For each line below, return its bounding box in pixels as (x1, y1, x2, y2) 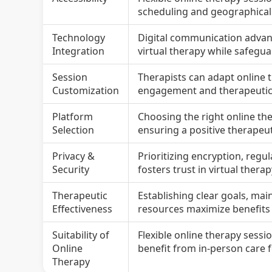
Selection (52, 123, 95, 137)
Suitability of (52, 228, 110, 242)
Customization (52, 83, 120, 97)
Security (52, 162, 90, 176)
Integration (52, 44, 105, 58)
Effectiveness (52, 202, 113, 216)
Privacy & (52, 149, 95, 163)
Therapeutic (52, 188, 108, 202)
